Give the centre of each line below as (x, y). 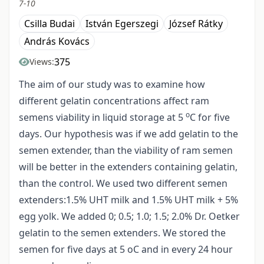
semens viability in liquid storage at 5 (102, 118)
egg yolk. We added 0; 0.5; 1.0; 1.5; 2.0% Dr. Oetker (129, 217)
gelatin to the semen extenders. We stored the (122, 233)
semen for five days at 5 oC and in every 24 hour (126, 250)
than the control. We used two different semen (123, 184)
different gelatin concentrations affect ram (114, 101)
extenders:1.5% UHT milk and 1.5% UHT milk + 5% (128, 200)
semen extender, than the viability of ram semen (126, 151)
